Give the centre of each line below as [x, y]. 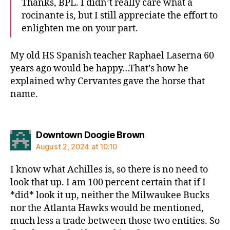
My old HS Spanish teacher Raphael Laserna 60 [112, 55]
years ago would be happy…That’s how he [99, 68]
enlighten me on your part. [80, 28]
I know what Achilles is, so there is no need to [109, 170]
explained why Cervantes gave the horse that [108, 81]
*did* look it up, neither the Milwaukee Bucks [110, 195]
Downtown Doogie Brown [90, 135]
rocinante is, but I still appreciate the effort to [120, 16]
